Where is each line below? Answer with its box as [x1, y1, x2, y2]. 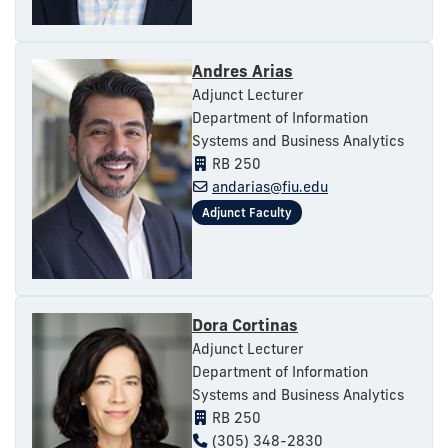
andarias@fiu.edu [212, 177, 328, 196]
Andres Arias [192, 60, 293, 81]
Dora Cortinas [192, 314, 298, 335]
